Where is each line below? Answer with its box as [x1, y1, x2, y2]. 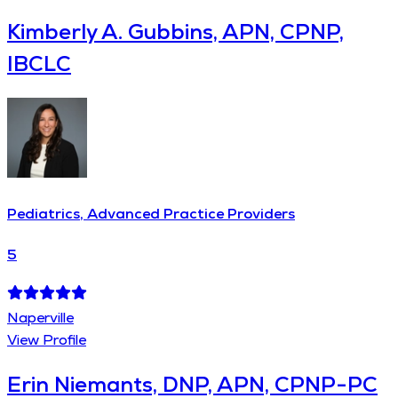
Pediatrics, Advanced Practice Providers [7, 203, 295, 223]
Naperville [7, 308, 74, 328]
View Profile [7, 330, 86, 350]
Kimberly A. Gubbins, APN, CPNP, [7, 17, 344, 45]
